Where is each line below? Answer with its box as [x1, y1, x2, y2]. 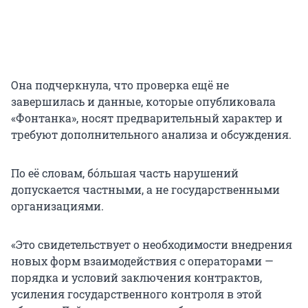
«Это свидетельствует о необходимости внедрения [11, 237, 292, 252]
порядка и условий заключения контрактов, [11, 270, 262, 285]
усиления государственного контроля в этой [11, 287, 262, 302]
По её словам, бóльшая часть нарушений [11, 166, 239, 181]
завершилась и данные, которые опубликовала [11, 94, 276, 109]
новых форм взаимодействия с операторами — [11, 254, 274, 269]
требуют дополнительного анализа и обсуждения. [11, 127, 291, 142]
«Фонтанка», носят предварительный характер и [11, 111, 283, 126]
